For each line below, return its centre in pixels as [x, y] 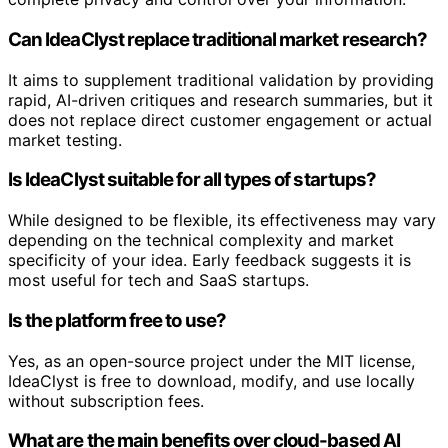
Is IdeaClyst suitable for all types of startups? [192, 180]
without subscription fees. [106, 400]
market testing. [65, 139]
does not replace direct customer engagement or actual [220, 119]
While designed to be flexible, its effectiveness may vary [222, 220]
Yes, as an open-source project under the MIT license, [211, 360]
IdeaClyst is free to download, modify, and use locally [211, 380]
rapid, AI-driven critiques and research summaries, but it [220, 99]
